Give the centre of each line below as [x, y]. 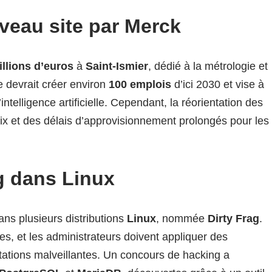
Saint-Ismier [117, 66]
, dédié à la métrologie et [208, 66]
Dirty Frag [233, 219]
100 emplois [140, 84]
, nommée [182, 219]
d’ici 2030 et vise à [218, 84]
